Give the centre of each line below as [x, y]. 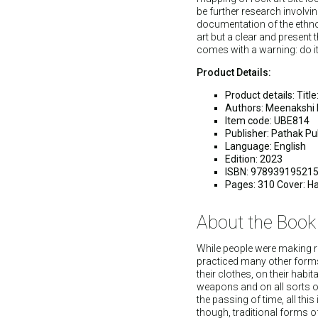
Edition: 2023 [254, 159]
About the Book [256, 222]
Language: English [265, 146]
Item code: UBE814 [267, 120]
